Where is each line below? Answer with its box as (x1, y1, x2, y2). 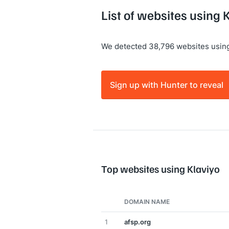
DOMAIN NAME (124, 197, 170, 206)
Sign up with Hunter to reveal (110, 79, 223, 90)
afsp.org (124, 217, 151, 226)
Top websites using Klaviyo (101, 163, 220, 175)
